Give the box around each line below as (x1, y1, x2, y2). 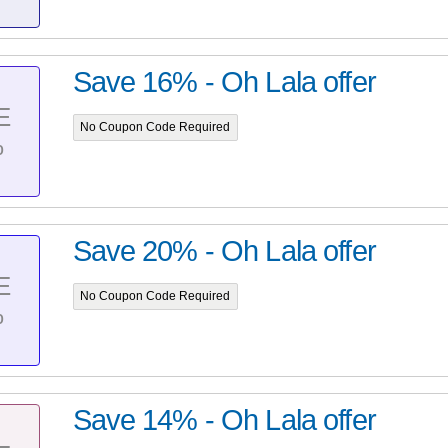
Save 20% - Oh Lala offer (72, 235, 376, 268)
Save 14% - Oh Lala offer (72, 404, 376, 437)
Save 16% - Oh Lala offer (72, 66, 376, 99)
